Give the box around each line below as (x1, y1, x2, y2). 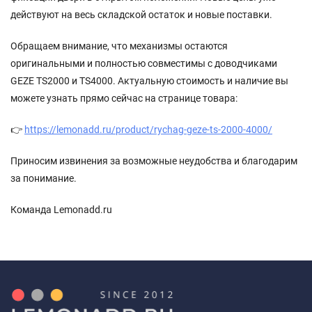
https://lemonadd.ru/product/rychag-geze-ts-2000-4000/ (24, 123, 272, 135)
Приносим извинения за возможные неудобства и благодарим (10, 155, 297, 166)
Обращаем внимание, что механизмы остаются (10, 40, 228, 52)
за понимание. (10, 172, 77, 184)
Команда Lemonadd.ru (10, 203, 112, 215)
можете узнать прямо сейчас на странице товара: (10, 92, 237, 104)
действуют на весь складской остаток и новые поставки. (10, 8, 272, 20)
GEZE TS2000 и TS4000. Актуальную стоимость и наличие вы (10, 75, 288, 86)
